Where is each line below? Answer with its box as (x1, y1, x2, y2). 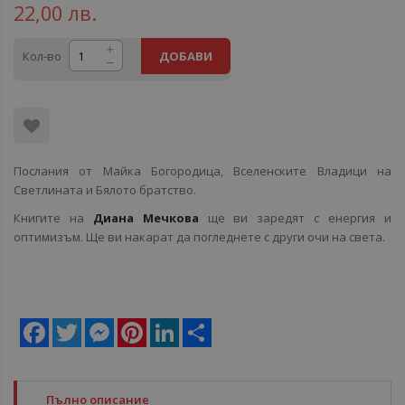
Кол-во (23, 48, 61, 64)
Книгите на (14, 210, 93, 226)
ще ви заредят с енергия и (198, 210, 392, 226)
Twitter (81, 317, 118, 334)
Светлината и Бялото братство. (14, 182, 196, 198)
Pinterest (146, 317, 196, 334)
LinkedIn (179, 317, 225, 334)
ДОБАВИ (159, 48, 212, 64)
